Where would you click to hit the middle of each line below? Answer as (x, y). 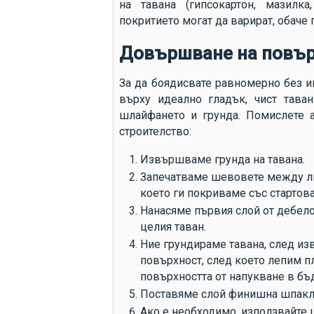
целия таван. (173, 226)
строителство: (155, 131)
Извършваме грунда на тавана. (223, 159)
